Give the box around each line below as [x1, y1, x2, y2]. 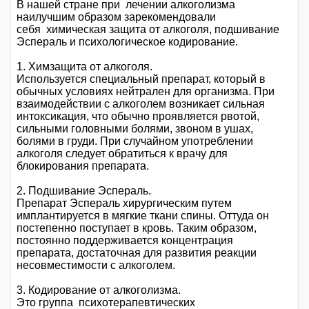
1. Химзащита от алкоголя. [17, 60, 152, 72]
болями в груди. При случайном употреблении [17, 134, 253, 147]
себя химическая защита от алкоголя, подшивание [17, 23, 279, 35]
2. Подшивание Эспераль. [17, 184, 151, 197]
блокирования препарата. [17, 159, 149, 172]
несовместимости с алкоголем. [17, 259, 175, 271]
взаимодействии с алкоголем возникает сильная [17, 97, 265, 110]
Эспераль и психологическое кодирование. [17, 35, 238, 48]
